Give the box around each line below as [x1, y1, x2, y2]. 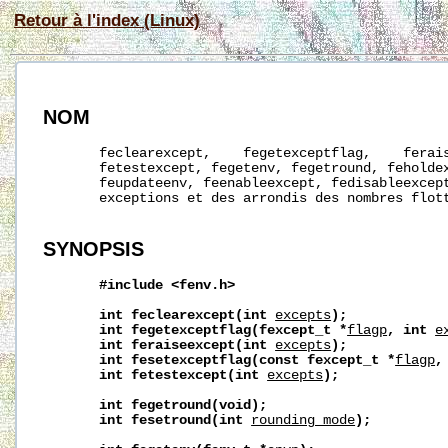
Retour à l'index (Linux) [14, 11, 200, 29]
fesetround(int [131, 412, 244, 428]
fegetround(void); [131, 397, 268, 413]
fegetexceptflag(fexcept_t [131, 322, 332, 338]
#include [99, 277, 164, 293]
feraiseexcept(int [131, 337, 268, 353]
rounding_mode [251, 412, 356, 428]
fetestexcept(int [131, 367, 260, 383]
